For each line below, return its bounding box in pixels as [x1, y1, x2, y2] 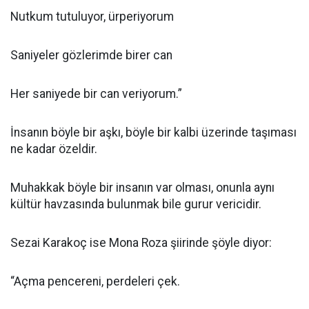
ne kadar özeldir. [10, 142, 97, 156]
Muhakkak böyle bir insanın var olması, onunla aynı [10, 181, 275, 195]
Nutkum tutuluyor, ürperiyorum [10, 10, 174, 23]
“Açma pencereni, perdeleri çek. [10, 275, 180, 288]
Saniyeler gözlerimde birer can [10, 48, 172, 62]
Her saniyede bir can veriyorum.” [10, 87, 182, 101]
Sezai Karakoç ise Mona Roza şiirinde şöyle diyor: [10, 236, 272, 250]
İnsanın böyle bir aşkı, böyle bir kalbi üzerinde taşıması [10, 126, 297, 139]
